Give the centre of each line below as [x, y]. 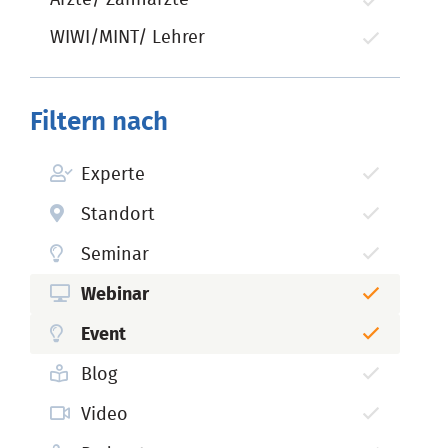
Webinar [115, 294]
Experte [113, 174]
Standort [118, 214]
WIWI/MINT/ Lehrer [127, 37]
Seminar [115, 254]
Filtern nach [99, 121]
